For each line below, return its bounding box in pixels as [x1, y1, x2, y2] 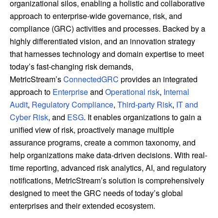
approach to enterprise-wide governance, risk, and [10, 10, 182, 22]
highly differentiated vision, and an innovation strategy [10, 36, 195, 47]
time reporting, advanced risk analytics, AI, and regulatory [10, 162, 206, 174]
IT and [176, 99, 198, 110]
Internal [163, 86, 189, 98]
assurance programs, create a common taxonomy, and [10, 137, 196, 148]
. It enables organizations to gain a [84, 111, 201, 123]
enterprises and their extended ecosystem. [10, 200, 155, 212]
